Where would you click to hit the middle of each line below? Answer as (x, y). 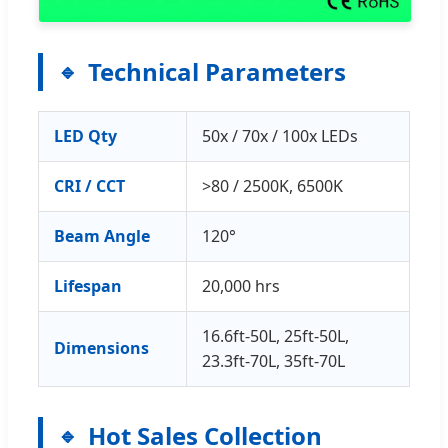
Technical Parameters (217, 71)
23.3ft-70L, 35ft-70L (273, 360)
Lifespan (88, 285)
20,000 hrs (241, 285)
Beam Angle (102, 235)
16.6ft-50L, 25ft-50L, (275, 335)
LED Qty (85, 135)
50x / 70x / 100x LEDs (280, 135)
